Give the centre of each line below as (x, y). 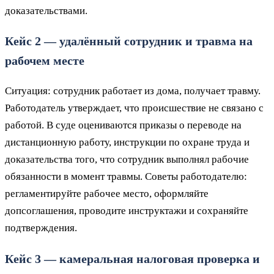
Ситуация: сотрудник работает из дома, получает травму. (133, 91)
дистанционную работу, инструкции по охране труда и (127, 143)
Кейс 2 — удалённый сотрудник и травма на (129, 41)
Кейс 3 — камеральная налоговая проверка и (132, 259)
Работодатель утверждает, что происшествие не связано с (134, 108)
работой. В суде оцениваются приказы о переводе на (123, 125)
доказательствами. (46, 10)
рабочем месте (45, 61)
